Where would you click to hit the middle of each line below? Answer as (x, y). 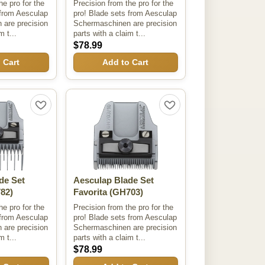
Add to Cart (126, 62)
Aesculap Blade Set (113, 181)
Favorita (90, 193)
